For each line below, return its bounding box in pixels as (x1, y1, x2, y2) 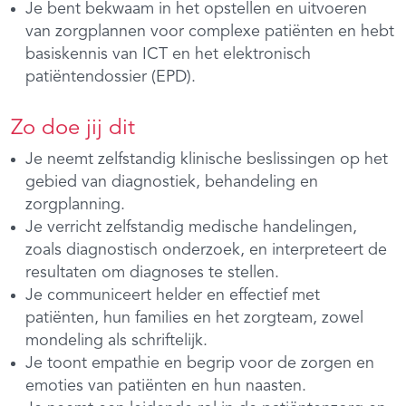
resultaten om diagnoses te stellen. (25, 264, 279, 281)
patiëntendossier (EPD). (25, 68, 196, 85)
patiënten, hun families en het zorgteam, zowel (25, 309, 363, 326)
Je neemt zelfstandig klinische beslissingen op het (25, 150, 388, 168)
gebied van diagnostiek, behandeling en (25, 173, 318, 190)
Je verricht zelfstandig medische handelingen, (25, 218, 357, 236)
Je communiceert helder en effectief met (25, 286, 320, 304)
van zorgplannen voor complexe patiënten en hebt (25, 23, 394, 40)
